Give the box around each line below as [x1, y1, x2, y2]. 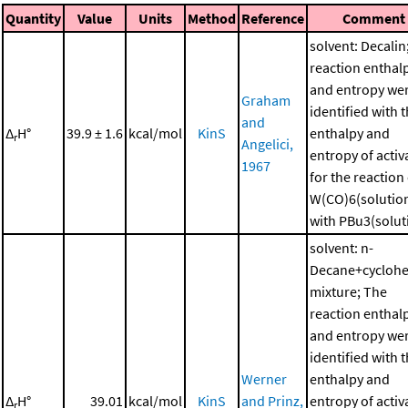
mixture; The [310, 282, 387, 301]
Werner [241, 370, 287, 389]
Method [188, 9, 236, 28]
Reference [241, 9, 304, 28]
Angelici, [241, 135, 293, 154]
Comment [342, 9, 405, 28]
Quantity [5, 9, 61, 28]
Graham [241, 91, 291, 110]
